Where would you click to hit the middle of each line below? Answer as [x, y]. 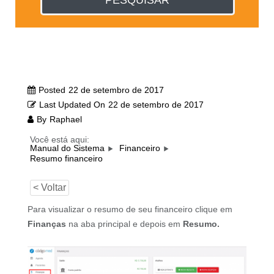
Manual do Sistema [67, 148]
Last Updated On [72, 105]
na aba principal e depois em [124, 224]
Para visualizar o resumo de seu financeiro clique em [130, 209]
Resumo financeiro [66, 158]
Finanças [46, 224]
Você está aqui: [59, 140]
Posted [52, 90]
